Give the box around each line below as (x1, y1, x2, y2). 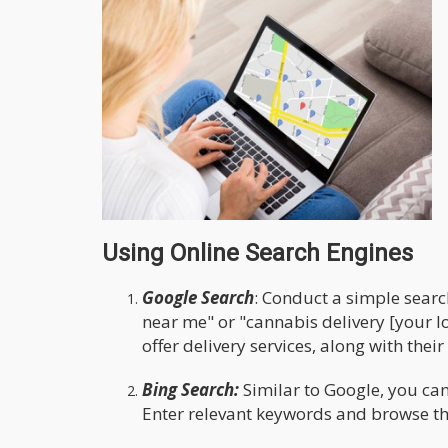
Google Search (142, 286, 254, 310)
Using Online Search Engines (102, 239, 413, 268)
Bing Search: (142, 378, 239, 402)
